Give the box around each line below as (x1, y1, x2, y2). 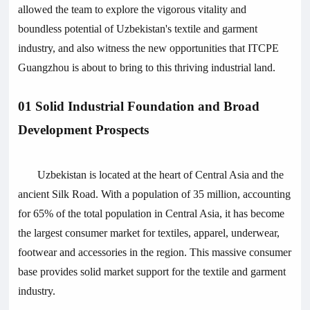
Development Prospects (18, 122, 149, 138)
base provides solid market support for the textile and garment (18, 266, 286, 278)
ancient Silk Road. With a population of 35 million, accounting (18, 188, 291, 201)
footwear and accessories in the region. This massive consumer (18, 246, 292, 259)
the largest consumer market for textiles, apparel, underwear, (18, 227, 280, 239)
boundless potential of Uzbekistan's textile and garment (18, 23, 258, 35)
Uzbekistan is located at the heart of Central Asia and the (37, 169, 284, 181)
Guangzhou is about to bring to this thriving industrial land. (18, 62, 279, 74)
